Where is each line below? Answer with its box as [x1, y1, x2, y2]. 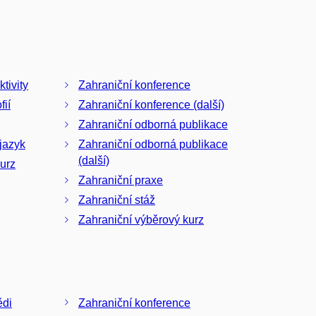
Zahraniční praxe [78, 174, 163, 187]
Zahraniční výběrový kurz [78, 214, 204, 226]
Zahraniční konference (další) [78, 99, 224, 111]
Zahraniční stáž [78, 194, 155, 207]
